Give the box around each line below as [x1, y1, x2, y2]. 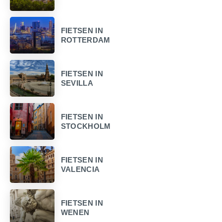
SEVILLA [60, 79, 93, 88]
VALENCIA [60, 165, 100, 173]
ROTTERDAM [60, 36, 111, 45]
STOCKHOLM [60, 122, 111, 131]
